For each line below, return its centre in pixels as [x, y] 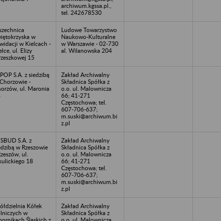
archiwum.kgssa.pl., [86, 5]
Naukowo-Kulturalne [88, 37]
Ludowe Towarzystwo [89, 30]
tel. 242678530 [81, 12]
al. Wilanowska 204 [87, 50]
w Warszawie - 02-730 [90, 43]
